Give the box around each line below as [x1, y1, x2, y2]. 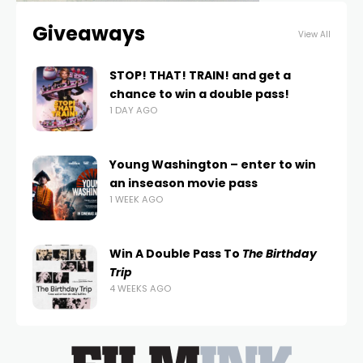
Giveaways [32, 20, 145, 47]
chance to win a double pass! [109, 86, 289, 102]
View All [298, 28, 331, 41]
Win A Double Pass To [109, 246, 242, 262]
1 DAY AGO [109, 104, 157, 117]
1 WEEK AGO [109, 193, 163, 206]
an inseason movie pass [109, 175, 258, 191]
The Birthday [242, 246, 317, 262]
